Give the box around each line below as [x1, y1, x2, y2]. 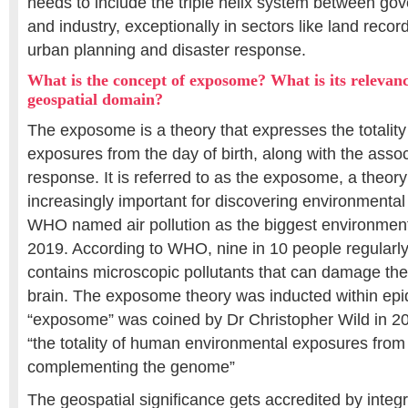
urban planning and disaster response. [27, 41, 306, 59]
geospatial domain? [27, 90, 163, 108]
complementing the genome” [27, 358, 235, 376]
